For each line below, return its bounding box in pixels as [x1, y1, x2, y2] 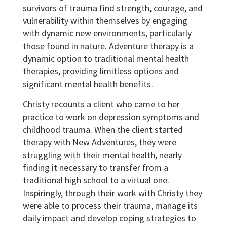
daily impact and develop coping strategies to [23, 212, 196, 224]
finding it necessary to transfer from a [23, 161, 168, 173]
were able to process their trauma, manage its [23, 199, 198, 211]
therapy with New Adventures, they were [23, 136, 176, 148]
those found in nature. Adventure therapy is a [23, 40, 194, 52]
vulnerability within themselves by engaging [23, 14, 187, 26]
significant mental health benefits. [23, 78, 153, 90]
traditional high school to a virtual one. [23, 174, 169, 186]
